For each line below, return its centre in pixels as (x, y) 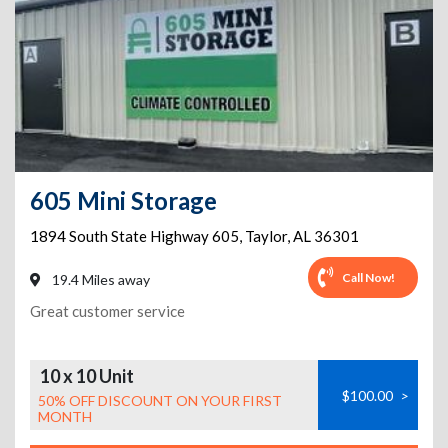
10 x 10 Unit (87, 376)
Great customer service (107, 311)
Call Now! (368, 277)
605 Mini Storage (123, 200)
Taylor (266, 236)
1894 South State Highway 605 (134, 236)
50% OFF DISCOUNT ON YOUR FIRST (160, 400)
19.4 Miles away (99, 279)
